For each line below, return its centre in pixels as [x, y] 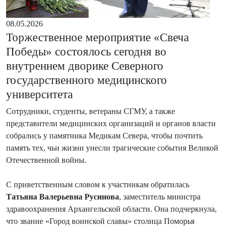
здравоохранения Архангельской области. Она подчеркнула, [111, 209]
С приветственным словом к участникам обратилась [98, 184]
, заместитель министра [160, 196]
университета [39, 94]
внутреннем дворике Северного [85, 65]
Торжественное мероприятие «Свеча [97, 37]
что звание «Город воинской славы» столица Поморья [100, 221]
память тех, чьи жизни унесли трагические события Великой [112, 148]
